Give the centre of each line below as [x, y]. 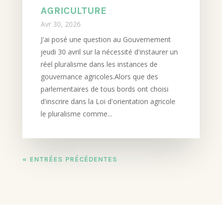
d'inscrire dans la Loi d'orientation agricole [108, 101]
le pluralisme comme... [76, 113]
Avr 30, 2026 [60, 24]
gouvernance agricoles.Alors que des [99, 76]
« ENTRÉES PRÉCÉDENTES [70, 159]
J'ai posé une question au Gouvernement [106, 39]
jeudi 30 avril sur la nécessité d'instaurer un [109, 52]
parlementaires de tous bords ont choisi [104, 89]
